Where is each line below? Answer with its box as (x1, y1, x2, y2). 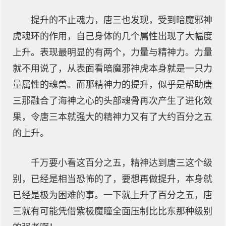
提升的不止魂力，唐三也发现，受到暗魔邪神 (31, 15, 212, 25)
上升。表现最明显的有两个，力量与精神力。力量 (13, 47, 212, 58)
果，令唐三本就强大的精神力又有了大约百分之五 (13, 112, 212, 122)
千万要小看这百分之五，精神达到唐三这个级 (31, 158, 212, 168)
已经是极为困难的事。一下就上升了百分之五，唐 (13, 190, 212, 200)
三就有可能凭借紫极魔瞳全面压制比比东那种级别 (13, 206, 212, 216)
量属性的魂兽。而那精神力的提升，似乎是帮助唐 (13, 80, 212, 90)
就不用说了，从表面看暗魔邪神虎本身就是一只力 (13, 64, 212, 74)
